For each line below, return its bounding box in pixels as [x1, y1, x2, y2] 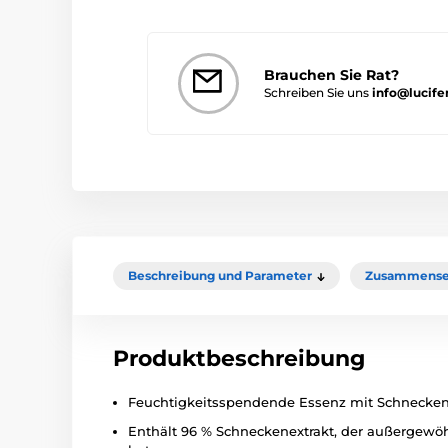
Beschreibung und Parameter [128, 268, 312, 284]
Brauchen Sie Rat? [264, 65, 399, 84]
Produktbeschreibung [113, 345, 365, 373]
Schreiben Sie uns [264, 84, 372, 100]
